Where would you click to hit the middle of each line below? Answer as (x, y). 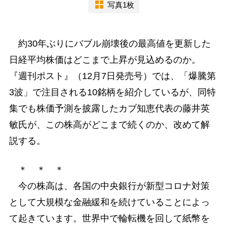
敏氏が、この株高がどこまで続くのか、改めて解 (109, 125)
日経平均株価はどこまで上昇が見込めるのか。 (105, 60)
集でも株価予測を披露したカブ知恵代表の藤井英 (109, 109)
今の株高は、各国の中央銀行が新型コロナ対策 (109, 186)
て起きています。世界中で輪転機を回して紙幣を (109, 219)
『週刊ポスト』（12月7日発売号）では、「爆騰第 (112, 76)
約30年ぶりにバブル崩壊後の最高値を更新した (110, 44)
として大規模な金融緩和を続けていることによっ (109, 202)
